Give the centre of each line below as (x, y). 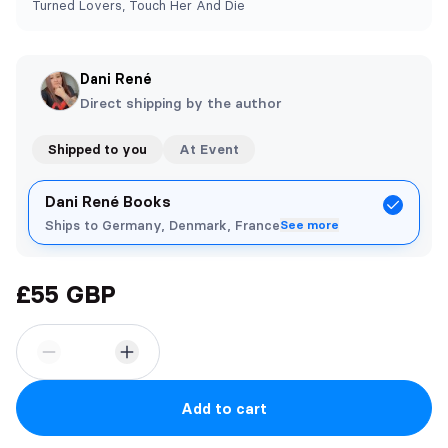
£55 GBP (66, 294)
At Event (209, 149)
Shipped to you (97, 149)
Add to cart (224, 408)
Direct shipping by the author (181, 103)
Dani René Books (108, 201)
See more (309, 224)
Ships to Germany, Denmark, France (162, 225)
